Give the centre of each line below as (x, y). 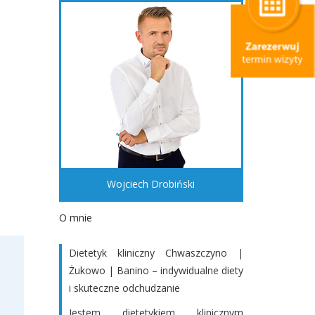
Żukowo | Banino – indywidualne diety (156, 270)
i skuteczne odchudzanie (124, 288)
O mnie (75, 218)
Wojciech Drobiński (151, 184)
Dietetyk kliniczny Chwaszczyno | (156, 253)
